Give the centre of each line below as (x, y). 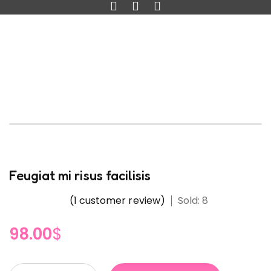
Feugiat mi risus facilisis (80, 175)
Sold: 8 (193, 201)
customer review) (121, 201)
